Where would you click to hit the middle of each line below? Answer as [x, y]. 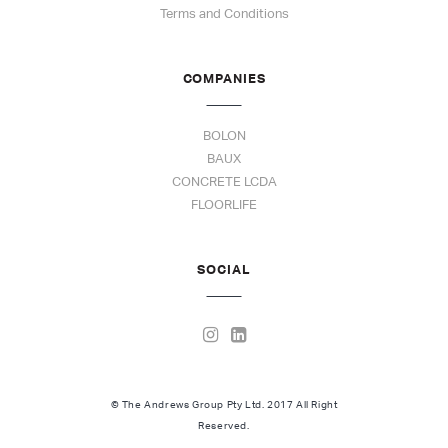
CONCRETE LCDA [224, 182]
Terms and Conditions [224, 14]
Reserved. [224, 425]
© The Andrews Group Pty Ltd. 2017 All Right [224, 404]
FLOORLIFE [224, 205]
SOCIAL [224, 269]
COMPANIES [224, 78]
